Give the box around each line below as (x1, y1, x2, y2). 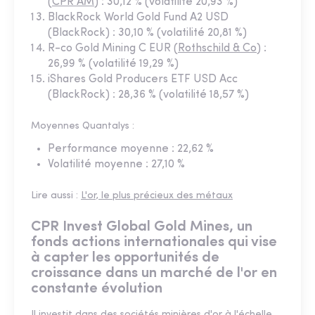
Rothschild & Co (178, 42, 257, 54)
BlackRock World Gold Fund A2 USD (48, 11, 229, 23)
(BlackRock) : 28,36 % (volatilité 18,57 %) (48, 89, 249, 101)
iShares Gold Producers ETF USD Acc (48, 73, 238, 85)
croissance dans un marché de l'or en (31, 265, 277, 281)
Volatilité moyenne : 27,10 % (48, 158, 185, 170)
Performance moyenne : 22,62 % (48, 143, 214, 155)
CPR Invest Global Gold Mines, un (31, 219, 252, 234)
